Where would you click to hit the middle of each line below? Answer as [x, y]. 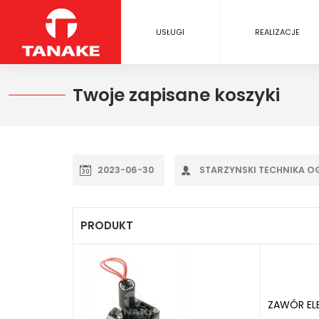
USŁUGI [171, 32]
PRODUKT [107, 225]
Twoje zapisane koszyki [176, 95]
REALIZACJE [278, 32]
